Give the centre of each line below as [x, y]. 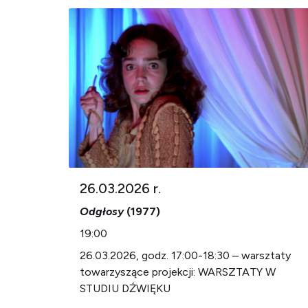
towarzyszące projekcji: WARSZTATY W [178, 272]
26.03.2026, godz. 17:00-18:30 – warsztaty [185, 255]
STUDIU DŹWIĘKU [126, 288]
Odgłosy [102, 211]
